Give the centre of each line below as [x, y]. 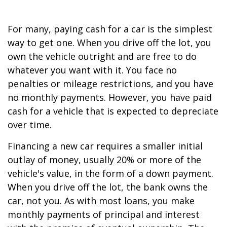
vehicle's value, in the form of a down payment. [110, 173]
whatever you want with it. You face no [92, 70]
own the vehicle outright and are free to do [102, 56]
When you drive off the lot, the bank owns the [108, 187]
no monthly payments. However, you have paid [110, 97]
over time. [30, 125]
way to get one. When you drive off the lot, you [109, 43]
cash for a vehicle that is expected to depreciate [113, 111]
